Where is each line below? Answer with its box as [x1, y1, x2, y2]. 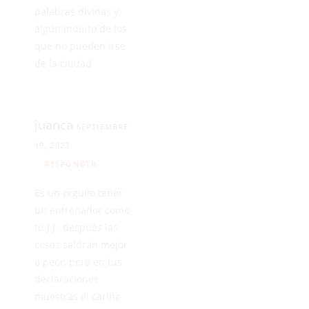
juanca [34, 116, 77, 133]
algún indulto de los [34, 21, 127, 35]
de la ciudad [34, 56, 92, 70]
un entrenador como [34, 203, 130, 217]
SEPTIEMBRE [77, 121, 128, 132]
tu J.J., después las [34, 220, 118, 234]
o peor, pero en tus [34, 255, 122, 268]
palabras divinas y [34, 4, 119, 18]
